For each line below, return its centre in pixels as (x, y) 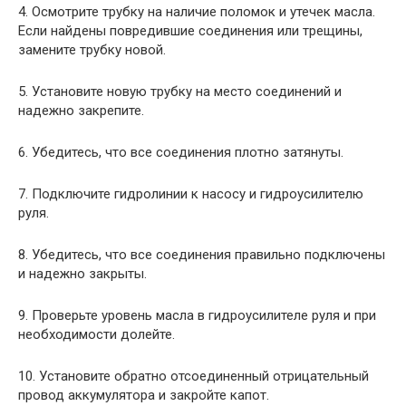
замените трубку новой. (92, 49)
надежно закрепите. (81, 110)
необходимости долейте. (97, 334)
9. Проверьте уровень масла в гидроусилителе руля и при (197, 315)
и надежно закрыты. (82, 273)
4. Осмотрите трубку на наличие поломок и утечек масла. (197, 11)
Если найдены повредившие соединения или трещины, (190, 30)
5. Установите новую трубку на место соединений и (180, 91)
